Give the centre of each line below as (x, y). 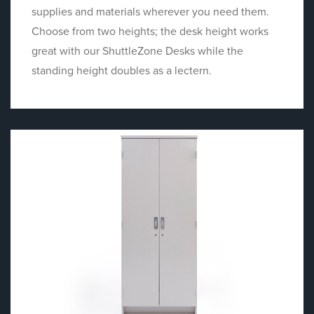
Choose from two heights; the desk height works (150, 31)
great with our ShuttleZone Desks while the (137, 51)
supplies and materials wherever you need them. (150, 12)
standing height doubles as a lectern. (122, 70)
